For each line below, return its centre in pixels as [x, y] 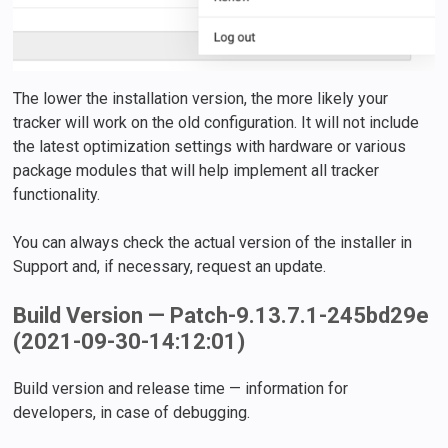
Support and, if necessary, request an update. [170, 266]
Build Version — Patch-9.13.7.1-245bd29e [221, 315]
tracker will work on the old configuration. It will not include [216, 122]
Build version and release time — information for [181, 388]
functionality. [57, 194]
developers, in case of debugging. [132, 412]
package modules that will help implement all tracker [196, 170]
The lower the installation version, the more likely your [201, 98]
